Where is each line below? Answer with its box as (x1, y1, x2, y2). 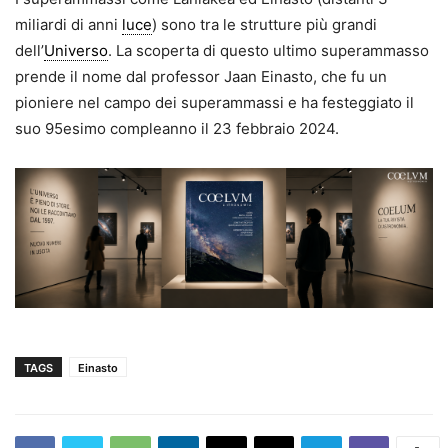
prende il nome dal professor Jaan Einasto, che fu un (15, 67, 387, 87)
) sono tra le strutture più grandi (152, 15, 377, 35)
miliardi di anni (15, 15, 122, 35)
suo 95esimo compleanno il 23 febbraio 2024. (15, 119, 343, 139)
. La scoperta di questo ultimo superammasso (108, 41, 429, 61)
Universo (44, 41, 108, 61)
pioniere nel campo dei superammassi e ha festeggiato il (15, 93, 414, 113)
